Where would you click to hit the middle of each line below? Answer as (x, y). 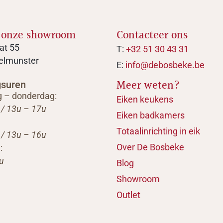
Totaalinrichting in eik (158, 131)
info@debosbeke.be (165, 65)
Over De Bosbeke (150, 147)
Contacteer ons (152, 36)
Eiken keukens (145, 100)
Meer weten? (148, 86)
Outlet (128, 195)
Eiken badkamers (151, 115)
